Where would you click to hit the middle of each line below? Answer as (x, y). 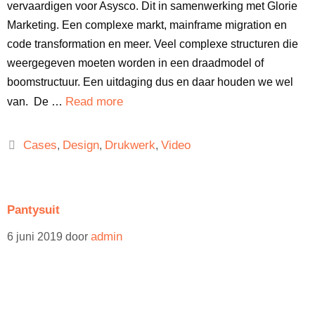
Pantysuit (33, 210)
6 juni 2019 (35, 237)
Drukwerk (130, 145)
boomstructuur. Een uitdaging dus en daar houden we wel (150, 82)
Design (81, 145)
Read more (94, 102)
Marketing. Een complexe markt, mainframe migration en (147, 25)
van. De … (36, 102)
